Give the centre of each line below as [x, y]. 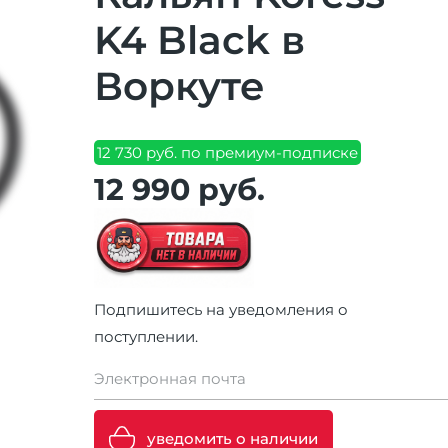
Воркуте [179, 86]
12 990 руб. [179, 189]
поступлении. [146, 336]
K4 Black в [199, 40]
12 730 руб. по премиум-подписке [227, 152]
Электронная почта [170, 378]
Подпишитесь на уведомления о [221, 309]
